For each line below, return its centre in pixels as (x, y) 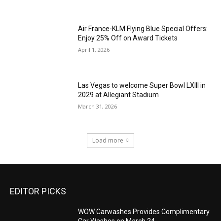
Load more (108, 141)
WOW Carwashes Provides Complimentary (144, 212)
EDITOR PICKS (38, 191)
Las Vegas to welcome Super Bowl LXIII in (142, 86)
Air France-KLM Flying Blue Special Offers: (143, 28)
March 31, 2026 (98, 107)
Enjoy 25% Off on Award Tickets (128, 38)
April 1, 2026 (94, 49)
